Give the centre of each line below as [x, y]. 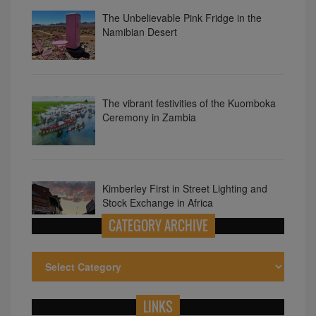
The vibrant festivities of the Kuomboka [189, 53]
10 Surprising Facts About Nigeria [177, 215]
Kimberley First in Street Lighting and [185, 138]
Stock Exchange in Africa [158, 152]
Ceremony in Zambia [149, 67]
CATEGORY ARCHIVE [158, 225]
